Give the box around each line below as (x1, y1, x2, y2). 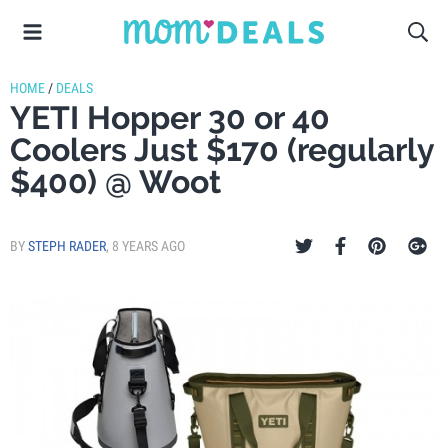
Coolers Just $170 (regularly (10, 131, 434, 168)
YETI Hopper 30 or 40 (10, 99, 330, 136)
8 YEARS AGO (112, 238, 185, 254)
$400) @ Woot (10, 163, 221, 200)
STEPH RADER (28, 238, 106, 254)
